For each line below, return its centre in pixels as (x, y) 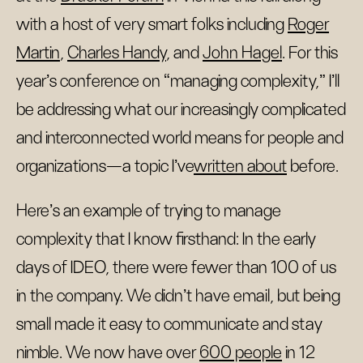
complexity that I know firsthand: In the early (166, 239)
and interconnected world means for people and (180, 138)
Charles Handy (117, 53)
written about (240, 166)
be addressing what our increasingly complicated (181, 109)
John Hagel (242, 53)
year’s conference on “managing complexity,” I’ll (178, 81)
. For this (310, 53)
